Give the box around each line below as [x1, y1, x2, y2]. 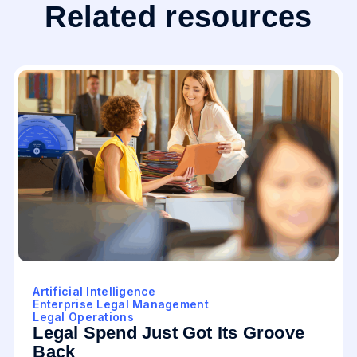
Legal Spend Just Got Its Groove [33, 323, 305, 343]
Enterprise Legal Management [33, 297, 209, 311]
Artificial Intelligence [33, 284, 156, 298]
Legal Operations [33, 310, 134, 324]
